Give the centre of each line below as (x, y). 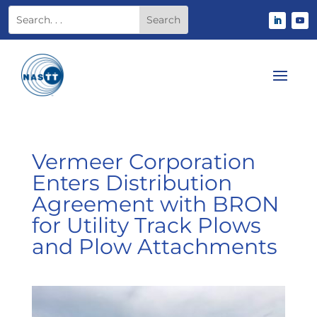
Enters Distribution (132, 183)
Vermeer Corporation (143, 162)
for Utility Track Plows (146, 225)
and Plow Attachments (154, 247)
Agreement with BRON (155, 204)
